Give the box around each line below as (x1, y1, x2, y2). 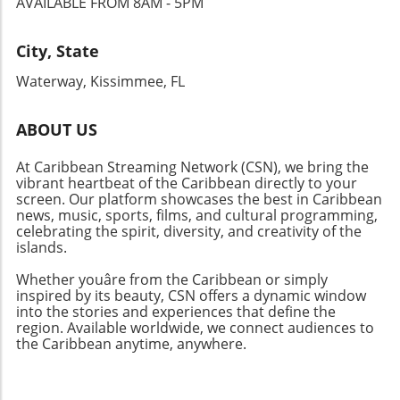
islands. (16, 237, 67, 257)
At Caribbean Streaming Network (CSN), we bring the (16, 156, 369, 177)
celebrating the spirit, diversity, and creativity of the (16, 221, 362, 241)
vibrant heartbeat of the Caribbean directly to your (16, 172, 357, 193)
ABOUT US (16, 118, 97, 140)
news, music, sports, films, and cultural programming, (16, 204, 378, 225)
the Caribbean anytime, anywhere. (16, 333, 246, 354)
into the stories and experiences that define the (16, 301, 336, 321)
